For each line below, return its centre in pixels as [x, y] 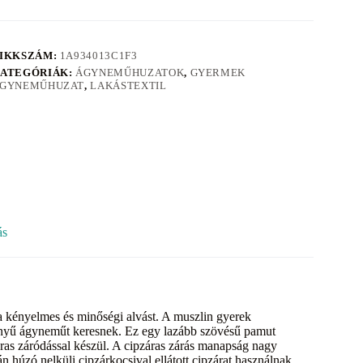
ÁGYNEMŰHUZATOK [130, 72]
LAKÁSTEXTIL [128, 85]
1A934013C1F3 [98, 55]
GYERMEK [218, 72]
